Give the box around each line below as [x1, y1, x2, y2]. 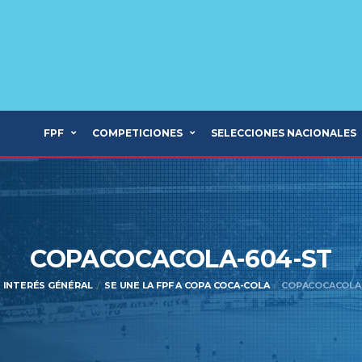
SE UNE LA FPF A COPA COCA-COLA [104, 280, 270, 291]
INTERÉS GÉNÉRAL [2, 280, 93, 291]
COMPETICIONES [92, 127, 183, 139]
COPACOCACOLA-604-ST [30, 244, 332, 274]
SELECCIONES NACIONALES [211, 127, 356, 139]
